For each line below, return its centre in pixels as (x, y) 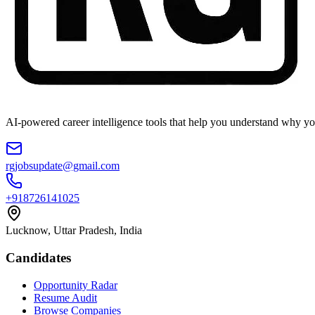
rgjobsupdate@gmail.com (63, 166)
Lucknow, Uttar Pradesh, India (74, 231)
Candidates (38, 258)
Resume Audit (65, 297)
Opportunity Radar (76, 285)
